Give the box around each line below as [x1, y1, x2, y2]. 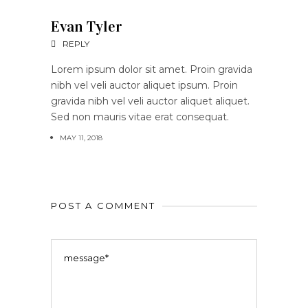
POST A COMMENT [51, 199, 156, 211]
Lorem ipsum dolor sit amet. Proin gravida [51, 63, 252, 76]
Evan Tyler [51, 16, 122, 36]
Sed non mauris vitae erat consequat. [51, 110, 229, 123]
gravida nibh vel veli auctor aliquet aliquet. [51, 94, 250, 107]
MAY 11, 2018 [60, 133, 102, 142]
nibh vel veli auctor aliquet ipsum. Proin [51, 78, 238, 91]
